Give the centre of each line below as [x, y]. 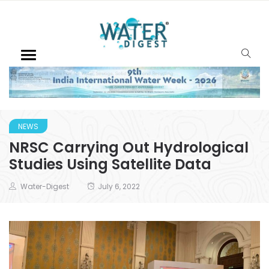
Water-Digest [45, 186]
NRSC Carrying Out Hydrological [129, 147]
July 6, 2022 [119, 186]
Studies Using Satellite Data [110, 164]
